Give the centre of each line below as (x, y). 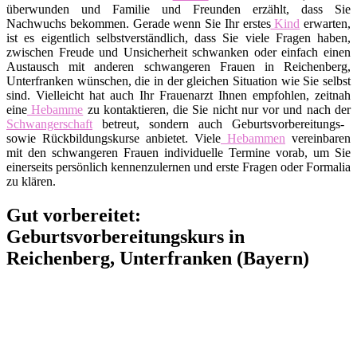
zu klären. (31, 181)
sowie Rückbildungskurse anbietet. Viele (114, 138)
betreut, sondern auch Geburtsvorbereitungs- (218, 124)
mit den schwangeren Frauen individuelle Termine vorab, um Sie (178, 152)
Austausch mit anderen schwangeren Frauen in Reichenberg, (178, 66)
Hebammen (253, 138)
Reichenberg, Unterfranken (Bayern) (158, 258)
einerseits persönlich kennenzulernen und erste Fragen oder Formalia (178, 167)
